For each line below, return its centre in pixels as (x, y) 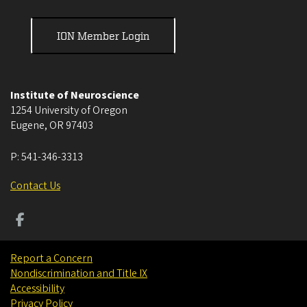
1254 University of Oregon (69, 111)
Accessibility (37, 289)
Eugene (27, 126)
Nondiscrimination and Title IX (79, 274)
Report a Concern (51, 259)
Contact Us (35, 186)
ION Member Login (103, 36)
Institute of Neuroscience (75, 96)
